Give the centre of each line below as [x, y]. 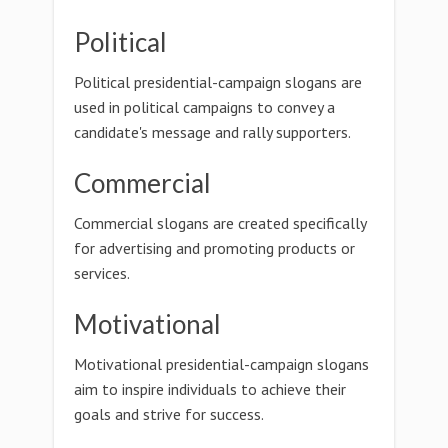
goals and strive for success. [169, 414]
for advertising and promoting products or [214, 248]
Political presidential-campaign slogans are [218, 82]
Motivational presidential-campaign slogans [221, 364]
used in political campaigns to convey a [204, 107]
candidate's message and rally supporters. [212, 132]
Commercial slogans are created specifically [220, 223]
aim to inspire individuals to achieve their [210, 389]
